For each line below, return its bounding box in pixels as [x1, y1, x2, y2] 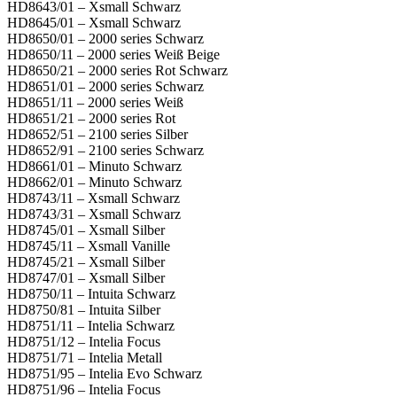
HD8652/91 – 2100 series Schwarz [7, 142, 204, 158]
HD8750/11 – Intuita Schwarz [7, 285, 175, 301]
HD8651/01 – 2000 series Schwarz [7, 78, 204, 94]
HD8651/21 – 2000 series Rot [7, 110, 175, 126]
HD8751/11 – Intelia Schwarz [7, 317, 175, 333]
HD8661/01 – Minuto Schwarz [7, 158, 182, 174]
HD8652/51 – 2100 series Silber [7, 126, 188, 142]
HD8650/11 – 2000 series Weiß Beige [7, 46, 220, 62]
